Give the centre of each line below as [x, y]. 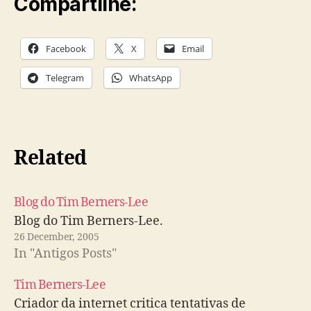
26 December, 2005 [57, 237]
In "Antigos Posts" [65, 253]
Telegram [65, 78]
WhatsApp [151, 78]
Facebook [66, 49]
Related [50, 158]
